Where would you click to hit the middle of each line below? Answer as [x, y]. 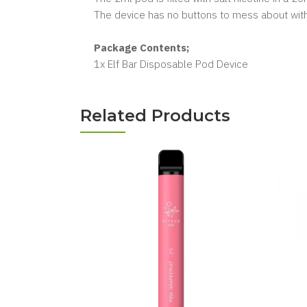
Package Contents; [142, 48]
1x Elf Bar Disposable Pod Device [171, 64]
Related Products [155, 115]
